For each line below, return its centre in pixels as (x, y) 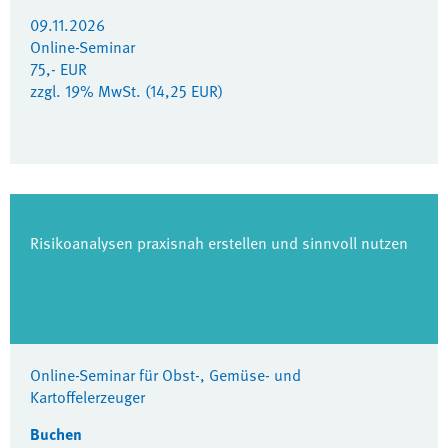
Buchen (56, 434)
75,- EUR (58, 69)
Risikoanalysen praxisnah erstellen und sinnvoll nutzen (219, 243)
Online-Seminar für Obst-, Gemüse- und (165, 375)
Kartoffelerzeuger (87, 397)
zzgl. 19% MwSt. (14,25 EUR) (126, 91)
